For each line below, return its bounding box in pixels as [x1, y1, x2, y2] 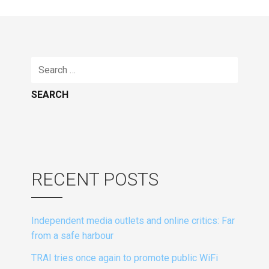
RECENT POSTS [31, 168, 159, 190]
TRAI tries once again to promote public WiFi [31, 252, 218, 264]
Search [31, 57, 63, 69]
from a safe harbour [31, 230, 113, 242]
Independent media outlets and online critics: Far [31, 215, 235, 227]
